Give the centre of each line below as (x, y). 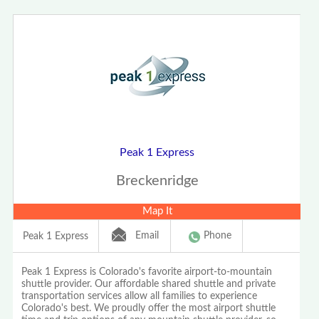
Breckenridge (157, 181)
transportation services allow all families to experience (140, 297)
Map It (157, 211)
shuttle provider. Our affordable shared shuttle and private (149, 284)
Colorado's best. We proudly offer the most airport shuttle (149, 309)
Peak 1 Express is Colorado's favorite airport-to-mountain (147, 272)
